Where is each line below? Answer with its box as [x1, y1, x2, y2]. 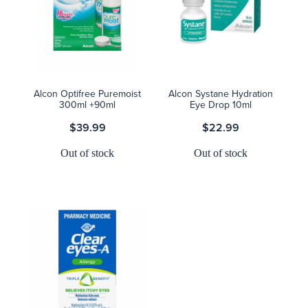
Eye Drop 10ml [190, 98, 252, 112]
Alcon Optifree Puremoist [34, 87, 141, 101]
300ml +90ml [59, 98, 115, 112]
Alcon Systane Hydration [168, 87, 273, 101]
